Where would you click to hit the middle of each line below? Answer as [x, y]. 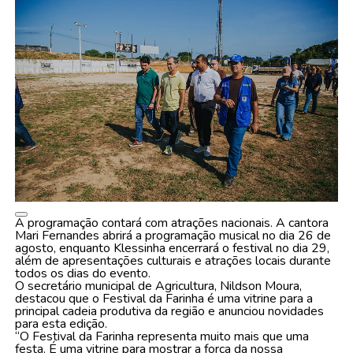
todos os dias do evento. [82, 274]
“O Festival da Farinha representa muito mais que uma [162, 337]
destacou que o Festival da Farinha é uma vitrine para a [163, 299]
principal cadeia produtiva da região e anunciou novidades [169, 312]
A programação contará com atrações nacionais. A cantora [171, 223]
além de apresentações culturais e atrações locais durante [173, 261]
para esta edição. [61, 324]
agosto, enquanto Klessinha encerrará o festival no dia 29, [172, 249]
